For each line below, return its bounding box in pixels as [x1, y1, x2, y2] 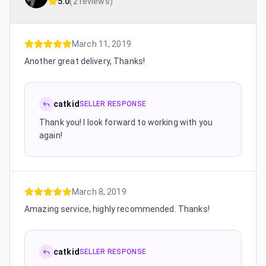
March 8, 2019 [72, 186, 126, 197]
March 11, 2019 [72, 39, 131, 49]
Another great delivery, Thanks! [24, 56, 145, 66]
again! [39, 130, 62, 140]
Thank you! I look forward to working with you [39, 117, 213, 127]
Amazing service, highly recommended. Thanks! [24, 204, 210, 214]
